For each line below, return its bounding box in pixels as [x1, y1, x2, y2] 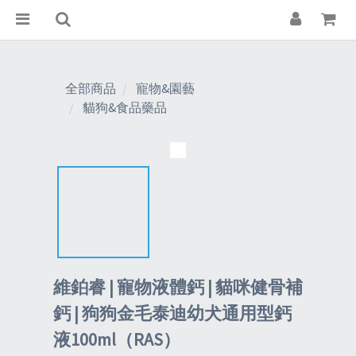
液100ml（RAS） [53, 328, 180, 351]
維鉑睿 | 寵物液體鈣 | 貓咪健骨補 [53, 276, 303, 299]
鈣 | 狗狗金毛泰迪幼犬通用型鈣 [53, 302, 292, 325]
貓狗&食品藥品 [83, 99, 167, 115]
